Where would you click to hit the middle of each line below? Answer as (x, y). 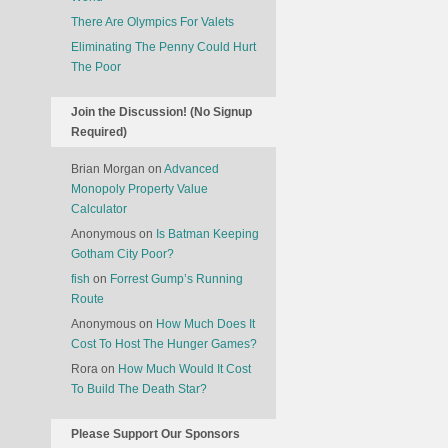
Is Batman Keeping (207, 234)
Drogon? (54, 81)
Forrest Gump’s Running (176, 279)
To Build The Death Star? (139, 389)
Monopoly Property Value (139, 189)
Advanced (191, 169)
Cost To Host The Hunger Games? (164, 344)
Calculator (99, 209)
